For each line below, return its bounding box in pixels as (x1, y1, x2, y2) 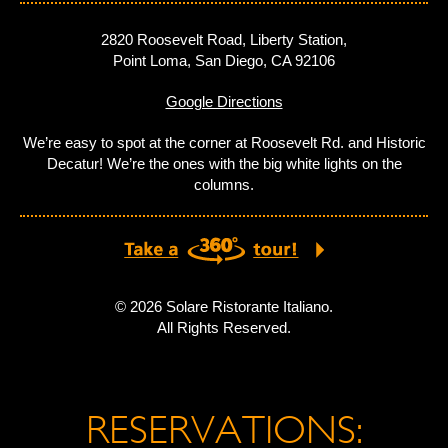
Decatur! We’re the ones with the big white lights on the (46, 155, 402, 173)
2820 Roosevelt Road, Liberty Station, (101, 31, 347, 49)
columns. (194, 176, 254, 194)
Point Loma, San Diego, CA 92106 (113, 52, 335, 70)
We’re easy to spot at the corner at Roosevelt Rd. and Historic (22, 134, 426, 152)
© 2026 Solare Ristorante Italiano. (115, 298, 333, 316)
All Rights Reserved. (157, 319, 291, 337)
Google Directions (165, 93, 283, 111)
